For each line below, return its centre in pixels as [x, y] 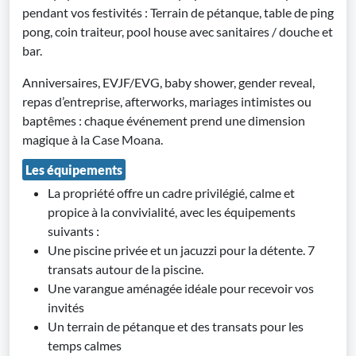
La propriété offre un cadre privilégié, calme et [171, 193]
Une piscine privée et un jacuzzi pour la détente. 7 [181, 250]
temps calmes [85, 345]
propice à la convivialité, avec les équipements [172, 212]
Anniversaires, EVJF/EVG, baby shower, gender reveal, [168, 82]
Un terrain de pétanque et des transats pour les [176, 326]
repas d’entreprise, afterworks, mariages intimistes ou [167, 101]
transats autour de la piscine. [127, 269]
